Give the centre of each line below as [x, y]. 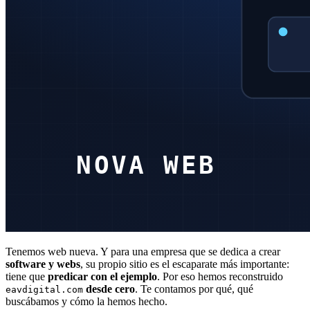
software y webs [43, 264]
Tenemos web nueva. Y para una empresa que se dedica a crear [143, 251]
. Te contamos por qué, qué [194, 289]
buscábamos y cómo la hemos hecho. [86, 301]
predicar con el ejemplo [102, 276]
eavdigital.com [44, 289]
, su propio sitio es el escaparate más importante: [185, 264]
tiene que [27, 276]
